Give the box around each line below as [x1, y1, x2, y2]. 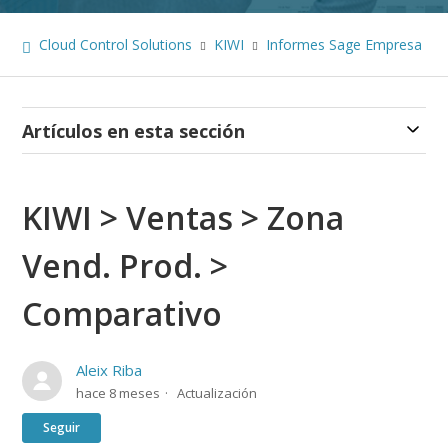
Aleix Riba [76, 360, 143, 381]
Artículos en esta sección [22, 119, 246, 143]
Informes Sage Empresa [266, 35, 423, 54]
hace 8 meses [76, 384, 161, 403]
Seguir [43, 419, 81, 437]
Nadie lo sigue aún [101, 414, 227, 435]
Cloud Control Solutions [39, 35, 193, 54]
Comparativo [22, 292, 223, 335]
